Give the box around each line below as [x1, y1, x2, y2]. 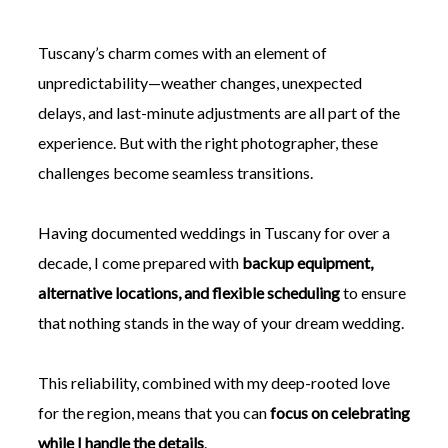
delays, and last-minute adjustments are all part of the [37, 103, 400, 123]
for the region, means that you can [37, 403, 270, 423]
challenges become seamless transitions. [37, 163, 313, 183]
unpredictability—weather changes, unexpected [37, 73, 362, 93]
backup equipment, [241, 253, 373, 273]
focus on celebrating [269, 403, 410, 423]
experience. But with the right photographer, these [37, 133, 378, 153]
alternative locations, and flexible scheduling [37, 283, 340, 303]
